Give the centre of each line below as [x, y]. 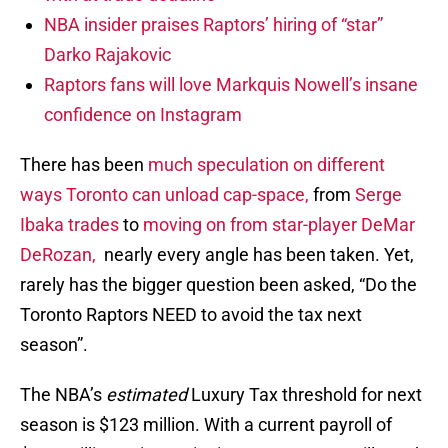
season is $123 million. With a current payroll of [206, 425]
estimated [146, 395]
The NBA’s [63, 395]
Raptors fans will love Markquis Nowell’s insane [231, 85]
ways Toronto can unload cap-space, [164, 195]
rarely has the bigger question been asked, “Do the [218, 285]
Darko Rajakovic [107, 55]
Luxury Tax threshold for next [304, 395]
